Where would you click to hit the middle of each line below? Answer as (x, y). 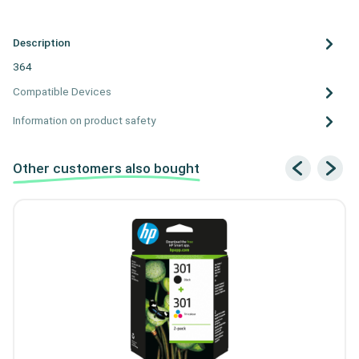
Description (42, 43)
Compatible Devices (62, 92)
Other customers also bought (106, 168)
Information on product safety (84, 121)
